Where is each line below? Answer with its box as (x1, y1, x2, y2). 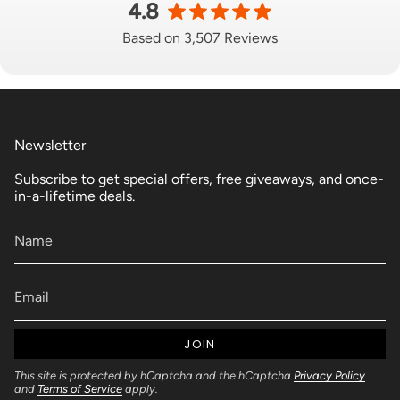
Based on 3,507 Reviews (122, 29, 278, 46)
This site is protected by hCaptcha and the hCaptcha (14, 368, 294, 382)
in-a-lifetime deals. (14, 187, 135, 204)
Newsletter (14, 137, 86, 154)
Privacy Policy (294, 368, 365, 382)
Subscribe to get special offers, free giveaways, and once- (14, 171, 384, 187)
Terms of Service (37, 381, 122, 396)
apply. (122, 381, 158, 396)
